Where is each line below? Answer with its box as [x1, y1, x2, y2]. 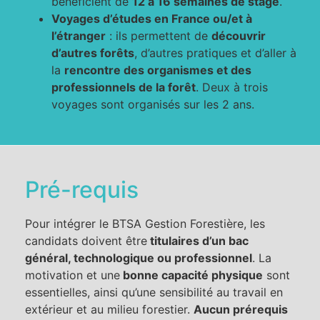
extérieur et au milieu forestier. [25, 301, 194, 316]
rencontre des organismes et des [64, 63, 252, 78]
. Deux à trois [196, 80, 269, 95]
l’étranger [51, 29, 106, 44]
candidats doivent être [25, 233, 147, 248]
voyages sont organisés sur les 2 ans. [51, 97, 255, 112]
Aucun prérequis [194, 301, 288, 316]
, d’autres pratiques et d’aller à [134, 46, 297, 61]
